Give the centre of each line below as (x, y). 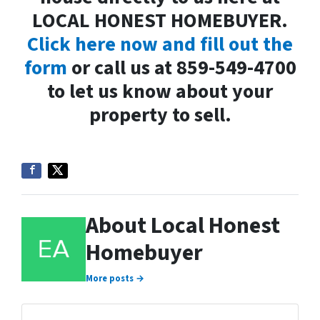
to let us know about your (160, 91)
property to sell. (160, 115)
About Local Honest (183, 226)
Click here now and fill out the (160, 44)
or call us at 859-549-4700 (181, 68)
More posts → (115, 279)
